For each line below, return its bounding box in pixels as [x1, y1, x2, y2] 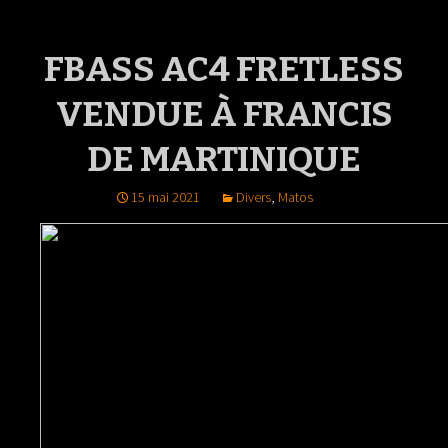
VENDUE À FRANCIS [55, 93, 393, 135]
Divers [236, 188, 271, 206]
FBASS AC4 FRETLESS [44, 48, 404, 90]
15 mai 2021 [131, 188, 200, 206]
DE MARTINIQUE [87, 138, 361, 180]
